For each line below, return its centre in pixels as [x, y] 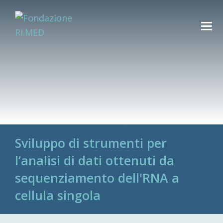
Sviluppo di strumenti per [91, 143]
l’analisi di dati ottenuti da [94, 160]
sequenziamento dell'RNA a [97, 178]
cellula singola [57, 195]
